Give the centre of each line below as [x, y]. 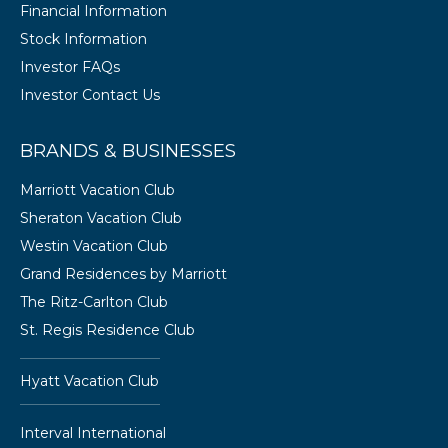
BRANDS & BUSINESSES [128, 151]
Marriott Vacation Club [97, 190]
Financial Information [93, 11]
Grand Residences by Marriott [123, 274]
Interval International [93, 433]
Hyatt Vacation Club [89, 381]
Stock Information [83, 39]
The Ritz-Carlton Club [94, 302]
